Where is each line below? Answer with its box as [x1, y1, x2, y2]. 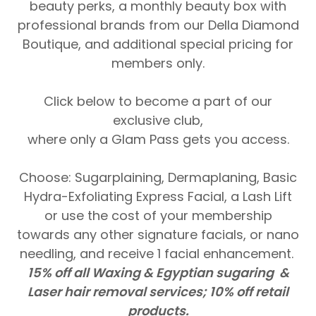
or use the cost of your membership [44, 207, 272, 224]
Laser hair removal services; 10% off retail [28, 283, 288, 300]
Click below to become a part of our [44, 92, 272, 110]
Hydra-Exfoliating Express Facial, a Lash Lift [24, 188, 292, 205]
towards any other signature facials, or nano [17, 226, 299, 243]
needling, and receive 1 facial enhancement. [19, 245, 297, 262]
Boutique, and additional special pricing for [23, 35, 293, 53]
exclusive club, [113, 111, 203, 129]
